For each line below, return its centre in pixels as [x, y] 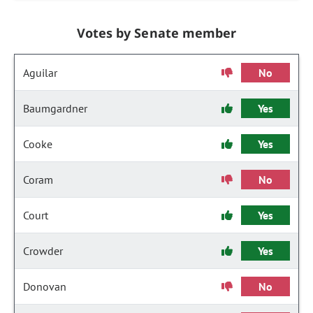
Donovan [45, 286]
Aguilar [40, 73]
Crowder [43, 251]
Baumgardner [55, 108]
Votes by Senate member [156, 33]
